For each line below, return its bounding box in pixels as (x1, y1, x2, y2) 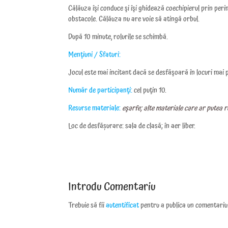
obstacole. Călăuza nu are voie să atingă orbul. (68, 14, 200, 25)
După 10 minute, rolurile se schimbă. (68, 32, 168, 43)
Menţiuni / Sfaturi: (68, 49, 121, 61)
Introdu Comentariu (68, 178, 156, 196)
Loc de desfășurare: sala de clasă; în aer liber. (68, 121, 196, 132)
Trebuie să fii (68, 200, 106, 211)
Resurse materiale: (68, 103, 123, 114)
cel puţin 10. (132, 85, 167, 96)
